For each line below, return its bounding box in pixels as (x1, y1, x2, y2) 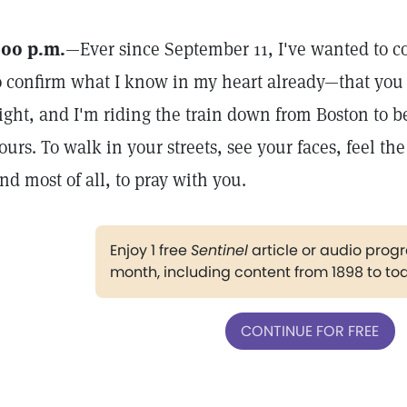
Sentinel (190, 240, 248, 261)
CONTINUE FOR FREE (241, 320, 379, 342)
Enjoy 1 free (109, 240, 191, 261)
